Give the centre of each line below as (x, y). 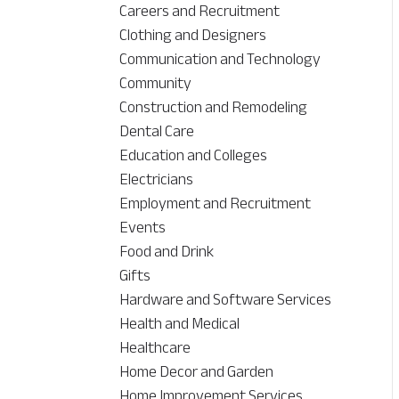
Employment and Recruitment (216, 204)
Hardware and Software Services (226, 300)
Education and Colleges (194, 155)
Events (143, 228)
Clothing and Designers (193, 35)
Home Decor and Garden (197, 372)
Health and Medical (180, 324)
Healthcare (155, 348)
